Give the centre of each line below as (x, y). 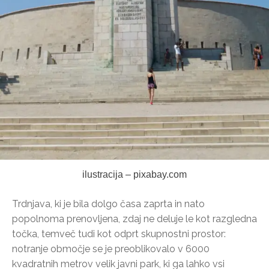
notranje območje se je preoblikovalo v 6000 (111, 249)
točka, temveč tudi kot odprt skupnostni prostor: (119, 234)
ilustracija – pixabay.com (134, 175)
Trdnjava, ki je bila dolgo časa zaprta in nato (108, 204)
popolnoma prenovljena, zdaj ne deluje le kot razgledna (134, 219)
